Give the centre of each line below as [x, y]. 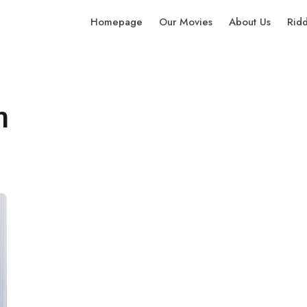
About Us [250, 22]
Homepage [116, 22]
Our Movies [186, 22]
